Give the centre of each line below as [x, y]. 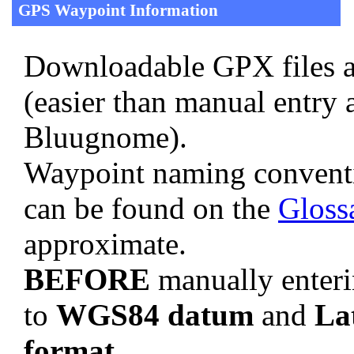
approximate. [105, 243]
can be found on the [151, 208]
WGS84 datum [155, 314]
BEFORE [87, 279]
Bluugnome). [105, 137]
